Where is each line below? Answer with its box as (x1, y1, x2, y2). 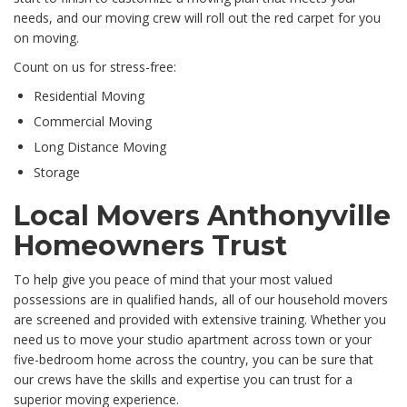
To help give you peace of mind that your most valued (14, 271, 333, 289)
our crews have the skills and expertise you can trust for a (14, 371, 352, 389)
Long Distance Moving (34, 138, 166, 156)
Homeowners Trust (14, 229, 287, 263)
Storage (34, 164, 80, 182)
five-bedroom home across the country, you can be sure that (14, 351, 373, 369)
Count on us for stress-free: (14, 58, 176, 76)
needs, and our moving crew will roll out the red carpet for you (14, 9, 381, 27)
